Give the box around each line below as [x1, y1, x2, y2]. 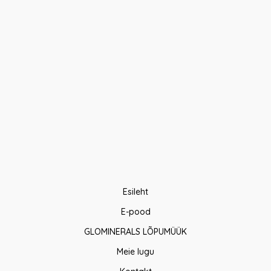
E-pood [120, 206, 151, 217]
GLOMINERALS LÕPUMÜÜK [84, 226, 187, 237]
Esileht [123, 186, 148, 197]
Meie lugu [117, 246, 154, 257]
